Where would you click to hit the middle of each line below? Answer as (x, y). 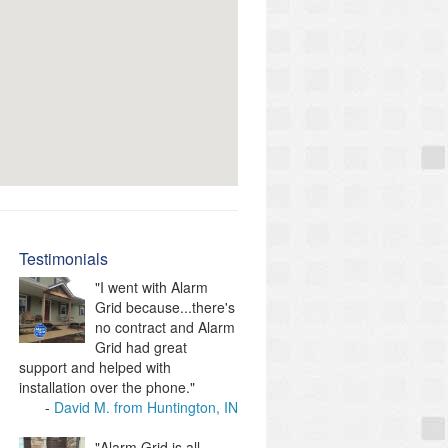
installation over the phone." (107, 387)
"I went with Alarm (151, 287)
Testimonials (63, 258)
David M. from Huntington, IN (146, 407)
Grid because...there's (164, 307)
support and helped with (95, 367)
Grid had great (140, 347)
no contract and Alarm (164, 327)
